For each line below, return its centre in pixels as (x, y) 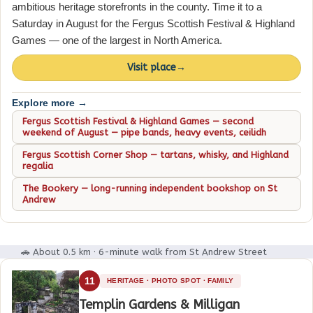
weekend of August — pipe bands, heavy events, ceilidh (144, 132)
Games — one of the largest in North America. (117, 41)
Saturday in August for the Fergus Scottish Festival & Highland (153, 24)
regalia (38, 166)
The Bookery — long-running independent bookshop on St (150, 188)
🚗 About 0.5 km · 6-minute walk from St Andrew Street (144, 252)
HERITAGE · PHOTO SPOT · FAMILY (170, 280)
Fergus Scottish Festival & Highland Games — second (138, 121)
